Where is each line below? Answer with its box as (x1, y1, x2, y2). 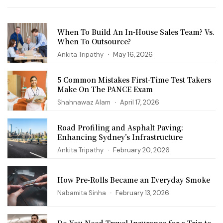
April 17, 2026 (120, 98, 159, 107)
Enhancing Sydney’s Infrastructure (57, 131, 183, 142)
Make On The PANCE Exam (57, 84, 153, 94)
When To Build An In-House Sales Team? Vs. (57, 26, 215, 37)
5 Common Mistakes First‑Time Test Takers (57, 74, 211, 85)
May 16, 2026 (113, 50, 153, 59)
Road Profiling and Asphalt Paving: (57, 122, 183, 132)
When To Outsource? (57, 36, 131, 46)
